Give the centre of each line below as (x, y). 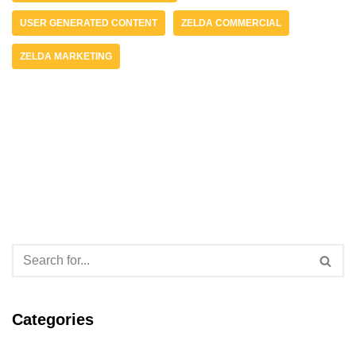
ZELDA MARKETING (66, 56)
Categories (53, 319)
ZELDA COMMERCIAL (231, 23)
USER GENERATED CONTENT (89, 23)
